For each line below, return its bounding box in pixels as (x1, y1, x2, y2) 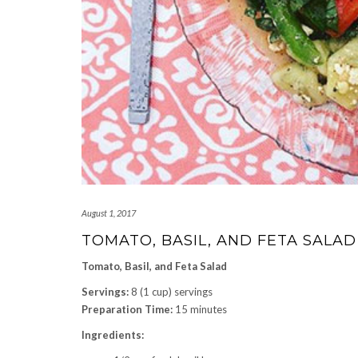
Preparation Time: (82, 302, 173, 316)
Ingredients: (82, 328, 144, 341)
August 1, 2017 (82, 207, 136, 218)
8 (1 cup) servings (129, 284, 213, 298)
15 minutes (173, 302, 227, 316)
